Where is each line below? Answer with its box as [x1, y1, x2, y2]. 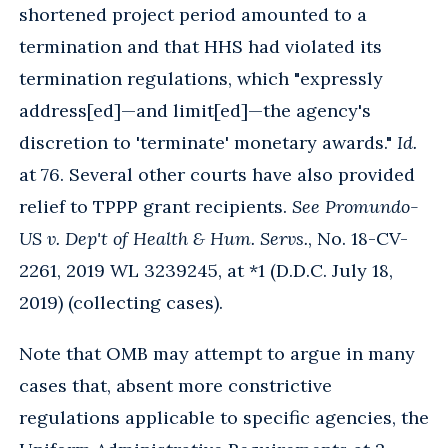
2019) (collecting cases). [19, 290, 223, 314]
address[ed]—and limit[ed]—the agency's [19, 98, 371, 122]
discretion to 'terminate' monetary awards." [19, 130, 397, 154]
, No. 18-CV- [308, 226, 408, 250]
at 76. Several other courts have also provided [19, 162, 415, 186]
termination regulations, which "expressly [19, 66, 383, 90]
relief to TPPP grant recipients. [19, 194, 292, 218]
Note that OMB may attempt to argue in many [19, 341, 415, 365]
